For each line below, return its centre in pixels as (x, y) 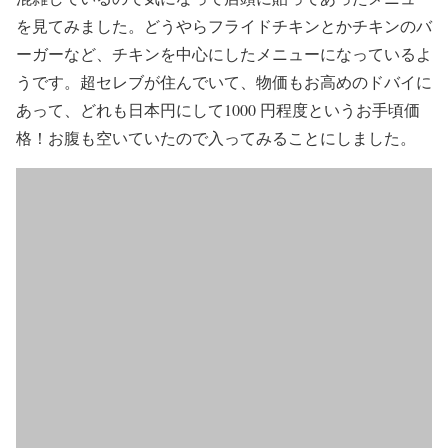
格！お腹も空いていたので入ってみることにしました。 (216, 137)
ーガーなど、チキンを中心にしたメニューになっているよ (224, 53)
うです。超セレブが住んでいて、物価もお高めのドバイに (224, 81)
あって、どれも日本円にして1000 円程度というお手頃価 (218, 109)
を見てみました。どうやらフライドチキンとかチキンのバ (224, 25)
